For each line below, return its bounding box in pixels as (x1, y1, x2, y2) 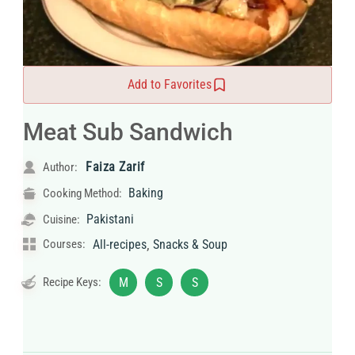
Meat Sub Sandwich (23, 118, 233, 147)
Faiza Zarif (86, 159, 145, 175)
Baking (128, 185, 163, 201)
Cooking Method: (40, 186, 124, 201)
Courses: (40, 237, 86, 252)
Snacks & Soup (153, 237, 227, 253)
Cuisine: (40, 212, 82, 227)
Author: (40, 160, 80, 175)
